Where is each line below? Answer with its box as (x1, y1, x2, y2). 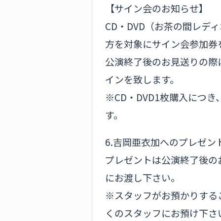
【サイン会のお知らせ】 (105, 1, 208, 15)
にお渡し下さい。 (105, 170, 180, 184)
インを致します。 (105, 72, 179, 86)
